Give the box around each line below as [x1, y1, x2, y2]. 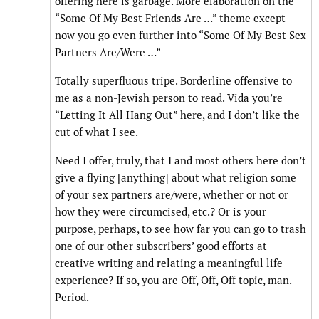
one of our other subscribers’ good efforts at [55, 239, 267, 253]
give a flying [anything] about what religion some [55, 171, 296, 185]
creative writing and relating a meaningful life [55, 256, 283, 271]
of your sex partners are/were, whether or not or [55, 188, 288, 202]
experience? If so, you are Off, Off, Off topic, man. [55, 273, 291, 288]
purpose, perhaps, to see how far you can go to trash [55, 222, 306, 236]
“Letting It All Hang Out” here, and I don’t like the [55, 108, 300, 122]
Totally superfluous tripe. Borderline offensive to [55, 74, 292, 88]
